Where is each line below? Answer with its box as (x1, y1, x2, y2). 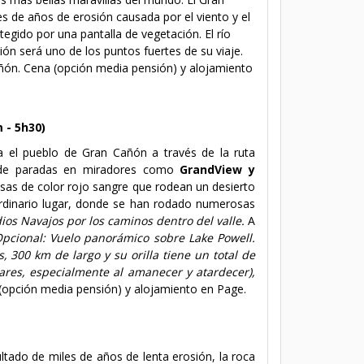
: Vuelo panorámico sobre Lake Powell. (41, 229, 256, 245)
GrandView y (180, 161, 256, 177)
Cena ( (24, 59, 57, 76)
